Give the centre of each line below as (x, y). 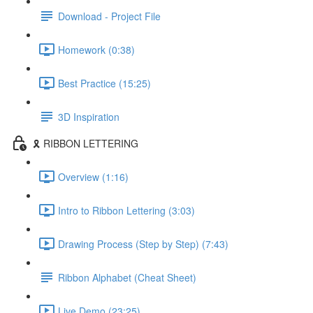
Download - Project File (109, 16)
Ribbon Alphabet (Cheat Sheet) (127, 277)
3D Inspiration (89, 116)
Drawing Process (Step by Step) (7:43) (143, 243)
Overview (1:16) (93, 176)
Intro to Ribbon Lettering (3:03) (126, 210)
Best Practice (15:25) (104, 83)
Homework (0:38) (96, 49)
